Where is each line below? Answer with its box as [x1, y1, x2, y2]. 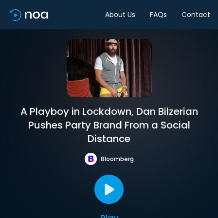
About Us [105, 9, 135, 19]
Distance [88, 132, 130, 145]
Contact [182, 9, 210, 19]
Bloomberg [100, 154, 134, 163]
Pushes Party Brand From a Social [28, 118, 190, 132]
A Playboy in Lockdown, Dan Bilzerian [20, 105, 198, 118]
